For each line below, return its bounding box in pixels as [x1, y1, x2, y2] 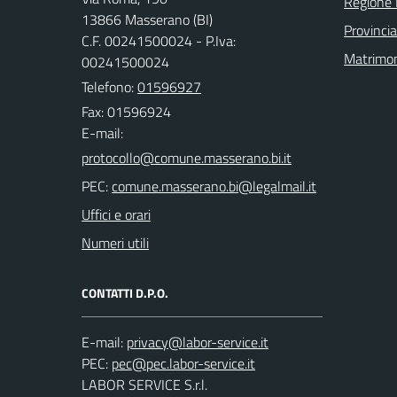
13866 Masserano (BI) [82, 9, 213, 30]
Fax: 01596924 [82, 101, 171, 122]
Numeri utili [82, 232, 149, 253]
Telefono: [82, 76, 137, 97]
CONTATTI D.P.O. [82, 284, 168, 302]
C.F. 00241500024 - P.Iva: [82, 30, 236, 51]
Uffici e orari [82, 204, 151, 225]
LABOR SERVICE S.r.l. [82, 374, 207, 395]
